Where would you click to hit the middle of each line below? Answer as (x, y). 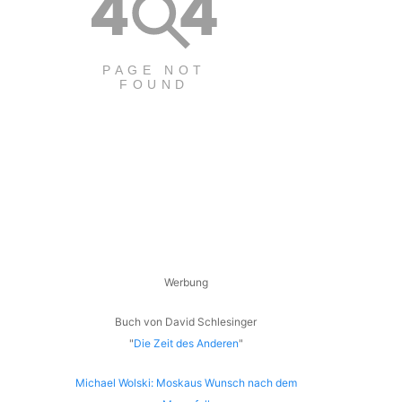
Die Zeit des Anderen (186, 343)
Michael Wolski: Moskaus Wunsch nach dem (186, 382)
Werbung (186, 282)
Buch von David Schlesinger (186, 321)
